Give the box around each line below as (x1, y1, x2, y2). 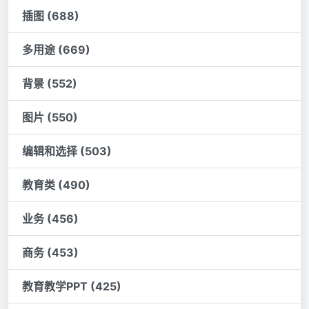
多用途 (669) (22, 43, 90, 57)
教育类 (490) (22, 178, 90, 192)
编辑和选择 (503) (22, 144, 112, 158)
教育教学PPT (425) (22, 279, 121, 293)
